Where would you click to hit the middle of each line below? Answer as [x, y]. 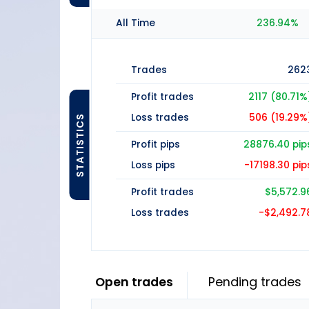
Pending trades [255, 282]
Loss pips [153, 166]
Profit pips [156, 145]
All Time [136, 23]
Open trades [134, 282]
